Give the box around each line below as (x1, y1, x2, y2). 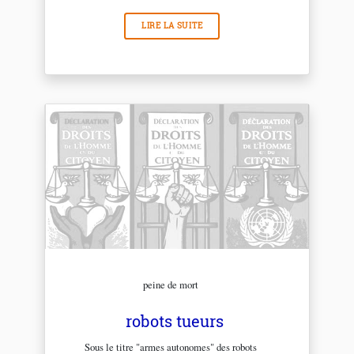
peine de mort (142, 277, 198, 292)
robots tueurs (126, 311, 224, 332)
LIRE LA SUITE (141, 21, 203, 32)
